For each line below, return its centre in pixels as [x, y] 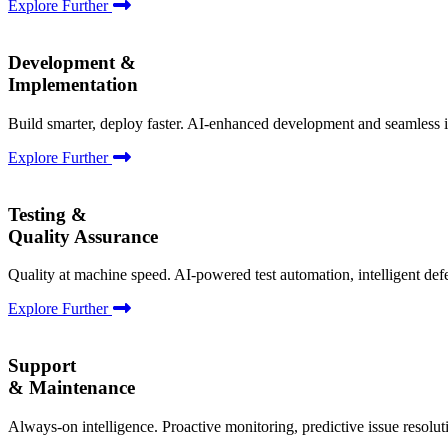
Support [42, 366]
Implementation [73, 85]
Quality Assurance [83, 236]
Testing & [47, 214]
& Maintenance [71, 388]
